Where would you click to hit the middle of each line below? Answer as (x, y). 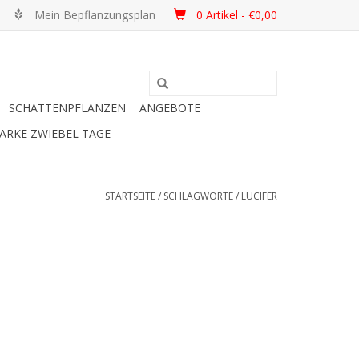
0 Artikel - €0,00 (237, 15)
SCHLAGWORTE (198, 196)
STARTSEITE (130, 196)
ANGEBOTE (170, 108)
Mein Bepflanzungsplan (95, 15)
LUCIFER (259, 196)
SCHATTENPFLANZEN (67, 108)
